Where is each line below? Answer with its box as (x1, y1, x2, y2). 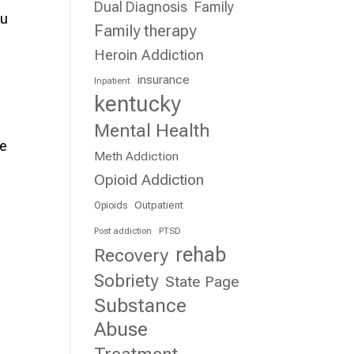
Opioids (94, 200, 128, 211)
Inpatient (94, 75, 130, 86)
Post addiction (94, 225, 153, 236)
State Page (165, 273, 240, 291)
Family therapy (94, 21, 197, 40)
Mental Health (94, 119, 211, 141)
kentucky (94, 92, 182, 117)
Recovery (94, 244, 169, 266)
